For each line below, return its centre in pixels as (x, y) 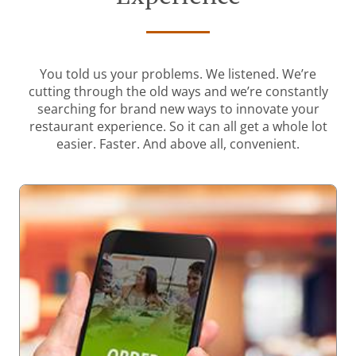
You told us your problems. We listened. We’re (178, 74)
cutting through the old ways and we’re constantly (178, 92)
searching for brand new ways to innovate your (178, 109)
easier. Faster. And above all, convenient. (178, 144)
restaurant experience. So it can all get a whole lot (178, 127)
